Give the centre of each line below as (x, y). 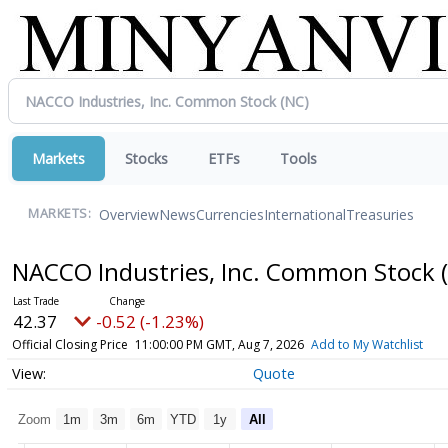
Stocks (146, 158)
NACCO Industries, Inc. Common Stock (226, 271)
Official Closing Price (69, 344)
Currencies (230, 214)
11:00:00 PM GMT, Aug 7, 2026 (219, 344)
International (305, 214)
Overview (129, 214)
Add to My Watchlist (366, 344)
